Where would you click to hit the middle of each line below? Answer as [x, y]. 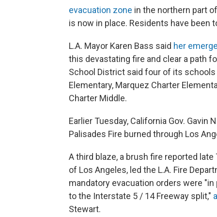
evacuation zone [101, 10]
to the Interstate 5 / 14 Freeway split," [141, 196]
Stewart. [85, 209]
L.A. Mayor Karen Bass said [121, 46]
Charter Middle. [98, 98]
